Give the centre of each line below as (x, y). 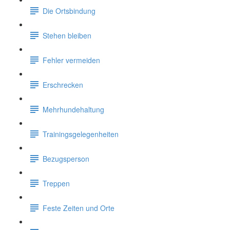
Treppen (56, 183)
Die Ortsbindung (69, 11)
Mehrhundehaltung (73, 109)
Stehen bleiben (67, 35)
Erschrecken (63, 84)
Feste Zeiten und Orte (79, 208)
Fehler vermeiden (71, 60)
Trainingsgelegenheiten (81, 134)
